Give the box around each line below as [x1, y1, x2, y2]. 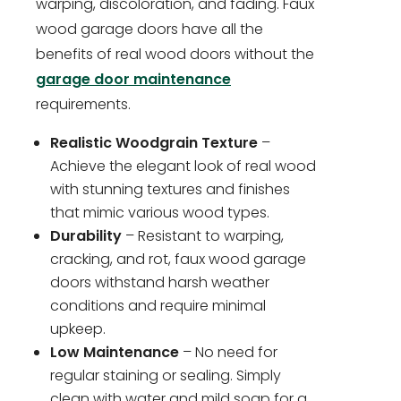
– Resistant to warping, [122, 226, 284, 247]
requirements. [36, 94, 131, 115]
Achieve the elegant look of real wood [50, 156, 316, 177]
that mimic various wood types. [50, 202, 269, 224]
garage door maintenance [36, 69, 231, 90]
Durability [50, 226, 122, 247]
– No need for [179, 342, 277, 363]
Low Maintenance [50, 342, 179, 363]
